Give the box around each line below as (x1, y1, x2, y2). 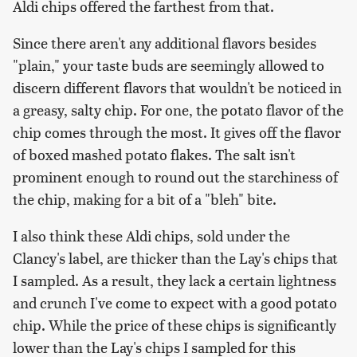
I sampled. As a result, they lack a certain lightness (13, 270, 336, 291)
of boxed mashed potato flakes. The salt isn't (13, 144, 296, 165)
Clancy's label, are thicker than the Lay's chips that (13, 248, 338, 269)
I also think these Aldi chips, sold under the (13, 226, 290, 246)
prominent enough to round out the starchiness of (13, 167, 338, 187)
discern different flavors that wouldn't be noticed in (13, 77, 342, 98)
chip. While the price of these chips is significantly (13, 315, 336, 335)
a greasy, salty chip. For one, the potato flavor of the (13, 100, 343, 120)
